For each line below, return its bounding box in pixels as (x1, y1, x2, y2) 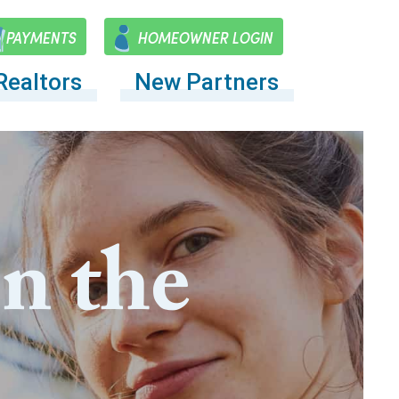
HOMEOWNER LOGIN (137, 28, 273, 48)
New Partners (134, 69, 280, 95)
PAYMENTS (5, 28, 76, 48)
